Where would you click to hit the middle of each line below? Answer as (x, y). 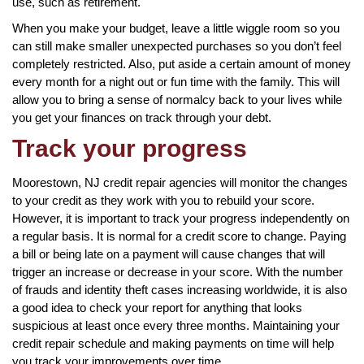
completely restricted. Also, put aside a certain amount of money (182, 63)
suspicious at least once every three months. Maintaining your (176, 325)
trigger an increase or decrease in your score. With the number (178, 271)
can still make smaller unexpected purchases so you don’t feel (177, 45)
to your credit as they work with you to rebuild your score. (163, 200)
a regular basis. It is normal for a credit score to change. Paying (179, 236)
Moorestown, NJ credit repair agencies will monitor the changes (180, 182)
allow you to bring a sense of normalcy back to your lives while (177, 99)
